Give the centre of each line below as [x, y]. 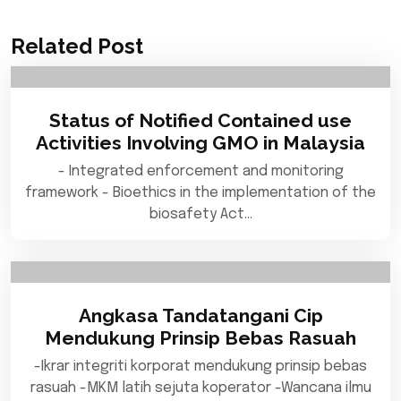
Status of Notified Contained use [200, 120]
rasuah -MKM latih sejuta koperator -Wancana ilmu [200, 388]
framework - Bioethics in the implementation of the [200, 193]
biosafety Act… [200, 214]
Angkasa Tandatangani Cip [200, 316]
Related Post [77, 46]
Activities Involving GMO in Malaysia [200, 143]
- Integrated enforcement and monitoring [200, 171]
